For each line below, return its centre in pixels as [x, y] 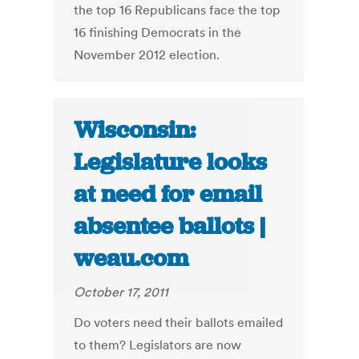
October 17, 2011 [121, 292]
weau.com [131, 258]
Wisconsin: [135, 130]
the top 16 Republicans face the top [177, 10]
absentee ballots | [170, 226]
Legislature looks [171, 162]
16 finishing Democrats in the [158, 32]
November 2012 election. [147, 55]
